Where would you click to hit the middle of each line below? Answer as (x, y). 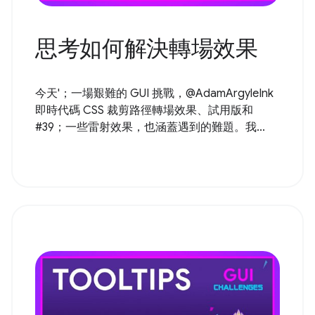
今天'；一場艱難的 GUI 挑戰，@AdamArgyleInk (154, 94)
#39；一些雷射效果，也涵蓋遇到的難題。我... (150, 128)
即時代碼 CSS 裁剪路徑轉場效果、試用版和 (144, 111)
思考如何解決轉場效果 (147, 49)
